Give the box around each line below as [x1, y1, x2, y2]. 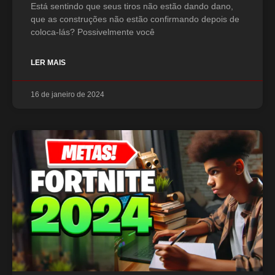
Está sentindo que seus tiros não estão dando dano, [31, 1, 233, 11]
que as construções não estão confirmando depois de [31, 14, 239, 24]
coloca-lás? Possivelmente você [31, 27, 155, 37]
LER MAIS [31, 58, 66, 67]
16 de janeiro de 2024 [31, 90, 104, 99]
